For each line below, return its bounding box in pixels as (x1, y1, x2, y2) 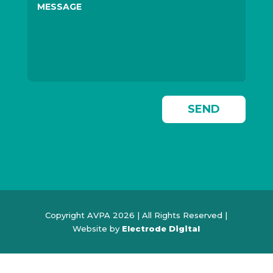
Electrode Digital (122, 223, 200, 233)
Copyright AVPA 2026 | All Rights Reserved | (45, 210, 228, 220)
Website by (73, 223, 122, 233)
